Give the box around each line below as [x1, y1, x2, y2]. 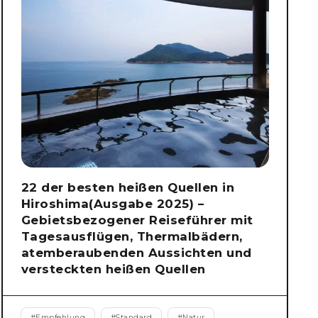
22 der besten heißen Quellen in [21, 180, 234, 194]
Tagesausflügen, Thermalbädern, [21, 229, 243, 243]
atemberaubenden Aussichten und [21, 245, 252, 260]
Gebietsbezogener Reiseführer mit [21, 212, 253, 227]
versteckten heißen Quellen [21, 261, 206, 276]
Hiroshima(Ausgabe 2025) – [21, 196, 204, 211]
